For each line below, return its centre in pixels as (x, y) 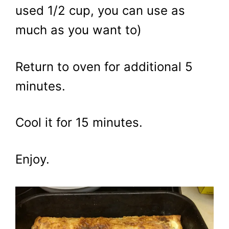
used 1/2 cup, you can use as (100, 11)
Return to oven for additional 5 (104, 66)
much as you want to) (78, 30)
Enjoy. (32, 159)
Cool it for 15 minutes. (79, 123)
